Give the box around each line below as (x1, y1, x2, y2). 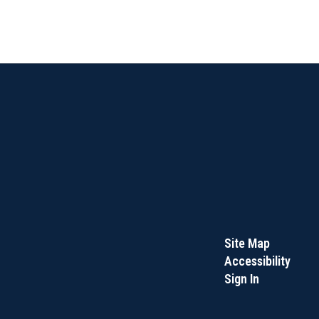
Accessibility (224, 253, 291, 268)
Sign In (224, 271, 259, 286)
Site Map (224, 236, 270, 251)
